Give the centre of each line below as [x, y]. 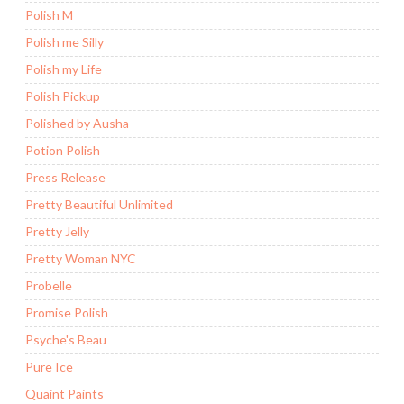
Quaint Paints [64, 394]
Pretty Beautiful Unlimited [99, 205]
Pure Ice [49, 367]
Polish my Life [64, 69]
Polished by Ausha [77, 124]
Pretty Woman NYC [81, 259]
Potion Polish [63, 151]
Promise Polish [67, 313]
